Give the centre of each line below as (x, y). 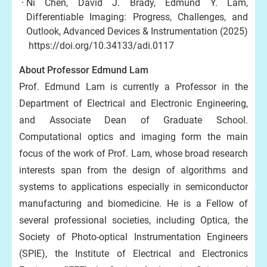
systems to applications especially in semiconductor (133, 187)
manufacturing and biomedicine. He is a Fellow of (133, 204)
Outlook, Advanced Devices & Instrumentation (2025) (137, 31)
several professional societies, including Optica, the (133, 220)
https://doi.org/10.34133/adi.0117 (100, 46)
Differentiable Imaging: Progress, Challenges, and (137, 17)
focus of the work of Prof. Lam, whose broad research (133, 153)
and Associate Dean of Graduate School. (133, 120)
